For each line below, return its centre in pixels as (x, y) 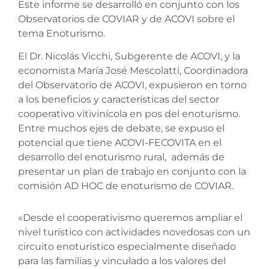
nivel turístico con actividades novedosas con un (134, 232)
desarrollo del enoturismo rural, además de (121, 157)
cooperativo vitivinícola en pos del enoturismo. (129, 114)
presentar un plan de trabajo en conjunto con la (132, 172)
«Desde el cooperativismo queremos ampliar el (130, 217)
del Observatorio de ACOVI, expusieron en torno (132, 85)
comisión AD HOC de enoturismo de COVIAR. (126, 186)
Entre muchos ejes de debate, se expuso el (121, 128)
